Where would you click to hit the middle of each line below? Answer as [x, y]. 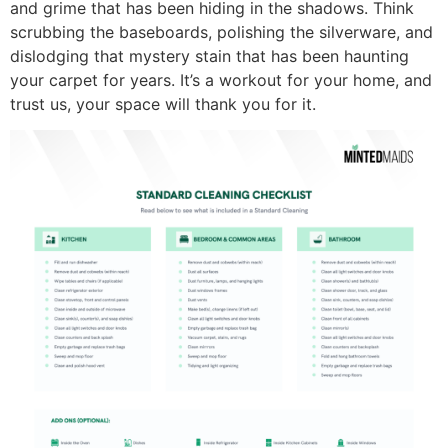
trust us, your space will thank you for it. [163, 103]
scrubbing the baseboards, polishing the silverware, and [221, 31]
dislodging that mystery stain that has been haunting [209, 55]
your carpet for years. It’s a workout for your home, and [221, 79]
